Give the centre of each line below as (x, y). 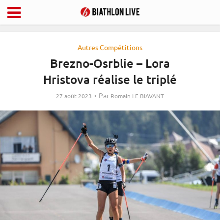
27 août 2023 (74, 96)
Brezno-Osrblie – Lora (110, 63)
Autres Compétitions (110, 47)
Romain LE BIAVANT (137, 96)
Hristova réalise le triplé (110, 79)
